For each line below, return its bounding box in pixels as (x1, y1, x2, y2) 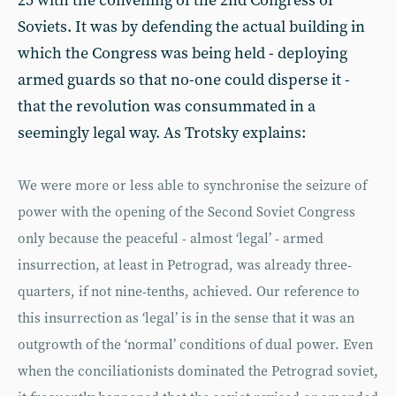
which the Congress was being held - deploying (18, 43, 347, 64)
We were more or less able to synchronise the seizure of (18, 178, 367, 194)
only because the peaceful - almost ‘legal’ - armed (18, 231, 324, 247)
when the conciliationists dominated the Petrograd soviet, (18, 363, 378, 380)
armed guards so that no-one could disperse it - (18, 70, 350, 90)
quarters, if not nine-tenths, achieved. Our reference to (18, 284, 360, 301)
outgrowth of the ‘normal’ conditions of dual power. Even (18, 337, 373, 354)
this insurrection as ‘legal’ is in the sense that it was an (18, 310, 354, 327)
